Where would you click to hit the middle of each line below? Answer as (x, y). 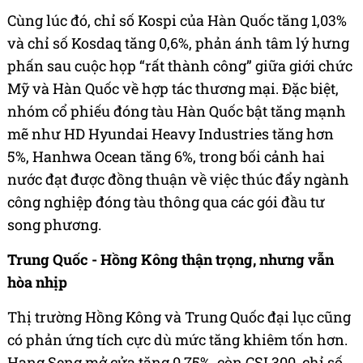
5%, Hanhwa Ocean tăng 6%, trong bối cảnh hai (166, 157)
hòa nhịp (37, 282)
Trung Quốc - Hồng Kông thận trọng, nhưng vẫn (171, 260)
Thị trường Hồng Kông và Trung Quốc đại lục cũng (179, 317)
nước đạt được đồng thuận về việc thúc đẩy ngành (178, 179)
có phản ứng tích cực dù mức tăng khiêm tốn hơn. (177, 340)
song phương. (54, 225)
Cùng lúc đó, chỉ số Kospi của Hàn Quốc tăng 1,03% (177, 21)
